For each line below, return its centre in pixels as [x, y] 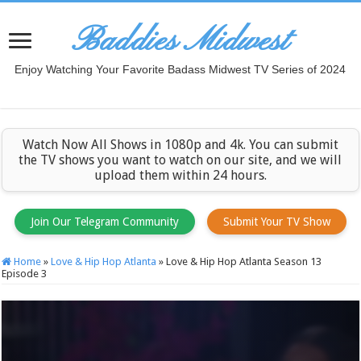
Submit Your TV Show [276, 222]
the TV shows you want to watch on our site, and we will [180, 160]
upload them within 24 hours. [180, 175]
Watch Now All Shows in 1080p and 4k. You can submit [180, 145]
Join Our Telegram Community [104, 222]
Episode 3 [25, 274]
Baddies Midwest [180, 41]
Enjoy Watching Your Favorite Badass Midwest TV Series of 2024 [180, 69]
